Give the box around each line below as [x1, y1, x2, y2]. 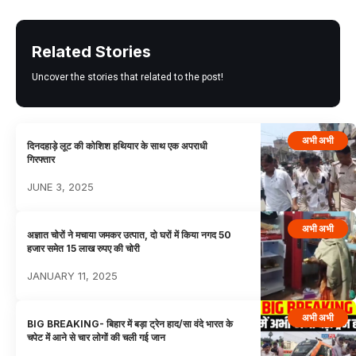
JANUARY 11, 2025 [27, 269, 118, 282]
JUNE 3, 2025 [27, 180, 95, 193]
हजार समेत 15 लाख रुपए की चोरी [27, 242, 141, 254]
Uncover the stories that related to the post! [32, 71, 223, 83]
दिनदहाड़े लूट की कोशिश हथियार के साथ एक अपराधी [27, 139, 208, 152]
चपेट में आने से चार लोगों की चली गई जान [27, 331, 166, 343]
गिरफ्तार [27, 153, 56, 165]
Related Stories [32, 41, 151, 61]
